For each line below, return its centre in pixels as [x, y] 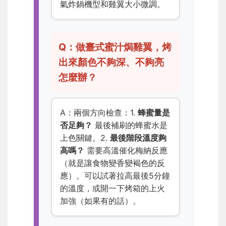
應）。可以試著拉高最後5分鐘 [115, 176]
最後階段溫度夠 [138, 138]
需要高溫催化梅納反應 [126, 151]
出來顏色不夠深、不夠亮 [111, 62]
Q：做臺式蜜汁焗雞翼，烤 [115, 47]
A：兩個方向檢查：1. [99, 113]
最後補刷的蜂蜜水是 [130, 125]
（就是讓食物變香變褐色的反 [112, 163]
